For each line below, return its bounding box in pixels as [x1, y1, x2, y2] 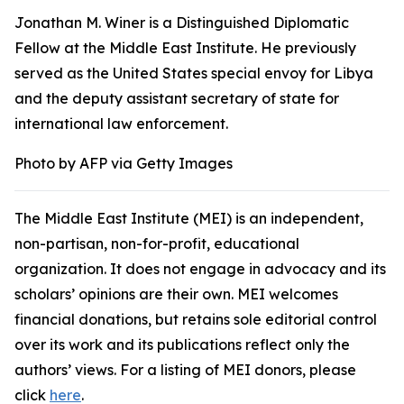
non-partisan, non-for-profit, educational [14, 234, 299, 252]
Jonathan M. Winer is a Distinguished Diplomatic [14, 14, 349, 32]
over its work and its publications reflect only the [14, 335, 350, 353]
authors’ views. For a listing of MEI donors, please [14, 361, 356, 379]
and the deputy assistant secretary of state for [14, 89, 339, 107]
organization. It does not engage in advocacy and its [14, 260, 386, 278]
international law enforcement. [14, 115, 232, 133]
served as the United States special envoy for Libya [14, 64, 373, 82]
